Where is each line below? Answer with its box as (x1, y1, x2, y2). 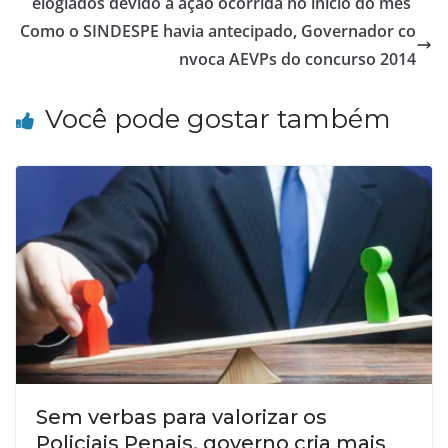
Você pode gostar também (45, 102, 391, 135)
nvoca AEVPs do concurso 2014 (179, 47, 416, 70)
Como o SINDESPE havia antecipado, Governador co (20, 19, 416, 42)
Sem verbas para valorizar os (36, 405, 327, 430)
